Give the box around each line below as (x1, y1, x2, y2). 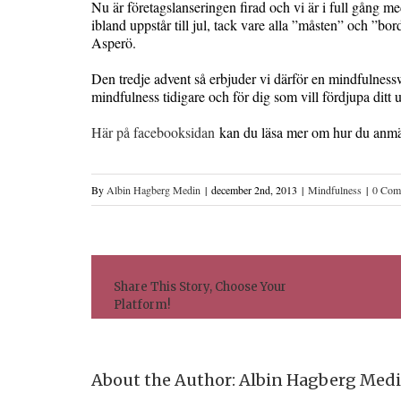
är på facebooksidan (102, 123, 215, 141)
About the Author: (91, 370, 239, 390)
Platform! (114, 297, 170, 312)
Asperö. (91, 33, 136, 52)
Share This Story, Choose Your (114, 279, 286, 294)
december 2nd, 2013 (211, 183, 297, 197)
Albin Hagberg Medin (107, 183, 200, 197)
